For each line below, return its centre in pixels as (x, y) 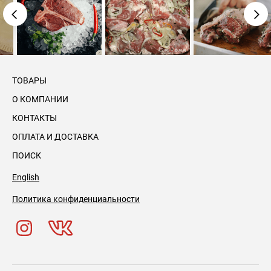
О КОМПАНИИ (40, 99)
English (26, 177)
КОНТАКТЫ (34, 118)
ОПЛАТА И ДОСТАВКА (55, 137)
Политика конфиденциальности (76, 199)
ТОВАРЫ (29, 80)
